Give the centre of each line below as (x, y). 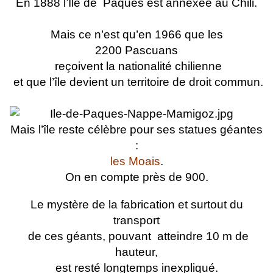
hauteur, (136, 252)
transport (136, 221)
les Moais (135, 161)
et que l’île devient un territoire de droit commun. (136, 82)
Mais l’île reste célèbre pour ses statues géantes (136, 130)
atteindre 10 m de (201, 236)
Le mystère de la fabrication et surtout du (136, 205)
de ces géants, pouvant (88, 236)
